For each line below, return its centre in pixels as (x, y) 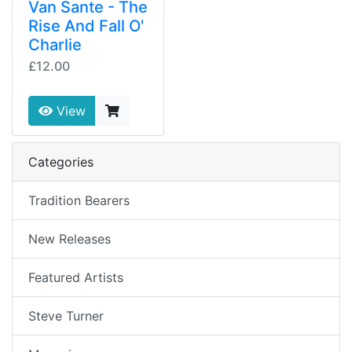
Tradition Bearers (79, 200)
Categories (61, 162)
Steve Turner (66, 316)
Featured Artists (76, 277)
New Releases (70, 239)
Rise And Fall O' (86, 26)
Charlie (55, 45)
